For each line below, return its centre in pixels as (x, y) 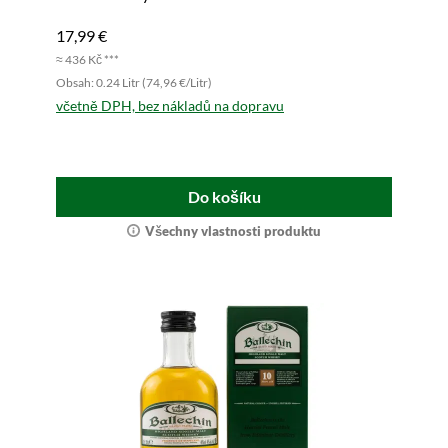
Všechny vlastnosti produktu (233, 231)
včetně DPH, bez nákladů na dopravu (170, 106)
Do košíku (224, 197)
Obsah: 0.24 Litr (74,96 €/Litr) (134, 83)
